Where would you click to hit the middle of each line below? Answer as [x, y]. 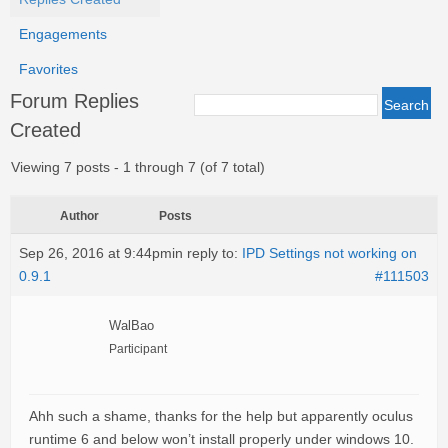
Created [45, 130]
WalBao [131, 326]
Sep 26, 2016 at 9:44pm [95, 253]
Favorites [48, 69]
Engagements [63, 34]
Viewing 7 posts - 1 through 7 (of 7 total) [138, 167]
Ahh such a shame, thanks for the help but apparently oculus [221, 416]
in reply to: [207, 253]
